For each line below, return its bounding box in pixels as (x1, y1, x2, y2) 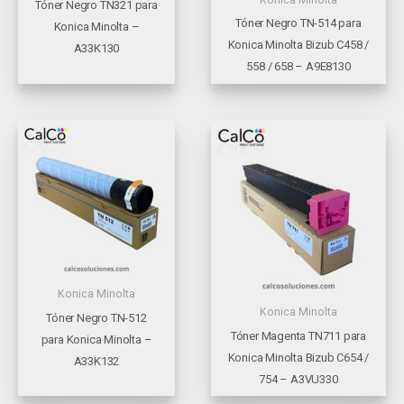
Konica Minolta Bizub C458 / (227, 38, 370, 52)
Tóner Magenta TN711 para (230, 328, 367, 343)
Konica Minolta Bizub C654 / (227, 350, 370, 364)
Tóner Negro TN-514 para (235, 16, 362, 31)
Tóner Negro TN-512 (46, 310, 147, 325)
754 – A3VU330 (259, 372, 338, 386)
